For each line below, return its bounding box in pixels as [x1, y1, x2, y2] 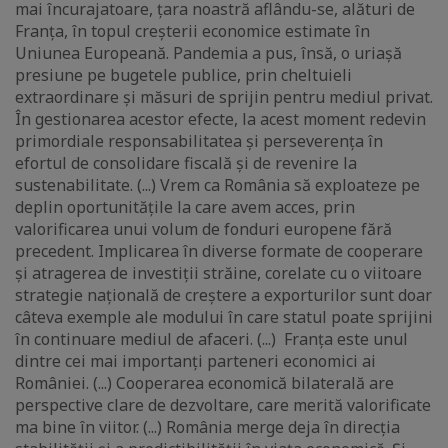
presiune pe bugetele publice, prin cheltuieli [15, 64, 352, 87]
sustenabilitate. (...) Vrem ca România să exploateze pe [15, 174, 420, 197]
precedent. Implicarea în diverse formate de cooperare [15, 240, 423, 263]
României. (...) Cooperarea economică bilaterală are [15, 372, 394, 395]
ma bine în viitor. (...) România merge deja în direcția [15, 416, 400, 439]
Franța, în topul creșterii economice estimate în [15, 20, 370, 43]
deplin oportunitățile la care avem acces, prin [15, 196, 355, 219]
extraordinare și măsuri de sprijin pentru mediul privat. [15, 86, 433, 109]
